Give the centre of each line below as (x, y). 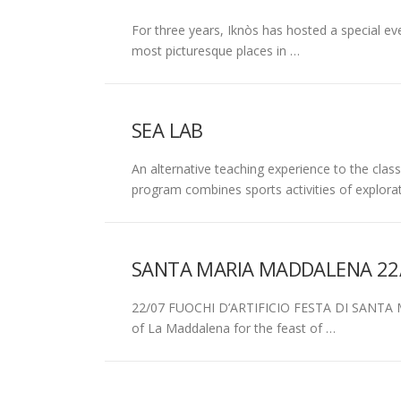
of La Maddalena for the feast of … (234, 328)
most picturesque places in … (216, 50)
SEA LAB (167, 129)
